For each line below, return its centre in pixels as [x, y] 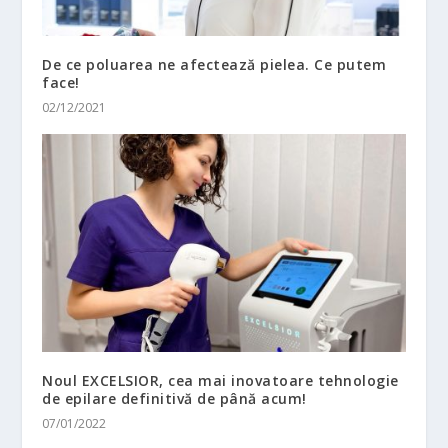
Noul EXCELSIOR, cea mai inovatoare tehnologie [220, 380]
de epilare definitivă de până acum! [174, 398]
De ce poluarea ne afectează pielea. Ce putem [214, 64]
